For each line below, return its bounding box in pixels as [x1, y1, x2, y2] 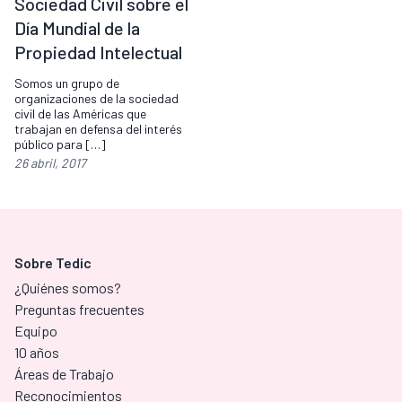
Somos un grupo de [14, 75, 119, 92]
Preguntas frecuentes [14, 301, 144, 319]
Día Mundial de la [14, 17, 140, 39]
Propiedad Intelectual [14, 41, 182, 64]
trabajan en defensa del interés [14, 121, 182, 137]
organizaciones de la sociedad [14, 91, 179, 107]
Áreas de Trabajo [14, 365, 114, 383]
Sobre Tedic [14, 254, 92, 272]
